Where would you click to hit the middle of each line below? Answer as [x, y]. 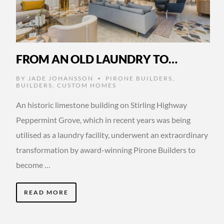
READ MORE [46, 192]
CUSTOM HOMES [87, 85]
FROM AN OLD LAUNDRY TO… [97, 59]
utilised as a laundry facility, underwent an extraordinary [112, 134]
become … [33, 164]
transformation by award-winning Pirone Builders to [106, 149]
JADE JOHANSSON [61, 78]
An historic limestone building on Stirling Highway [101, 104]
